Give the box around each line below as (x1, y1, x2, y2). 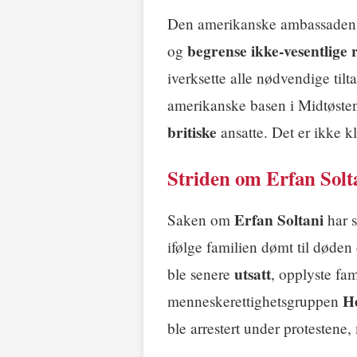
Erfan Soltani (234, 209, 324, 232)
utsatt (234, 263, 271, 286)
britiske (167, 121, 217, 144)
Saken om (167, 210, 234, 230)
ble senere (167, 264, 234, 284)
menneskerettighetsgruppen (167, 291, 343, 312)
